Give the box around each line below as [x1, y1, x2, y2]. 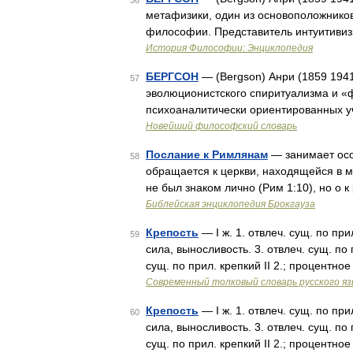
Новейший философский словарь [146, 121, 297, 132]
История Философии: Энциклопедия [146, 43, 313, 54]
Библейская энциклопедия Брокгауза [146, 199, 315, 210]
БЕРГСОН [146, 70, 199, 83]
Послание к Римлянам [146, 148, 268, 161]
